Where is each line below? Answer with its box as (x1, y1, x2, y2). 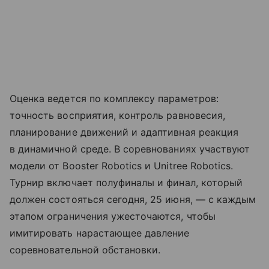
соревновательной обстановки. (10, 244, 161, 256)
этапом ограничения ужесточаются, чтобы (10, 210, 216, 223)
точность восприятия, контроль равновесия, (10, 109, 225, 122)
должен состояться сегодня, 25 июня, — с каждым (10, 193, 256, 206)
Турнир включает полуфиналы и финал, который (10, 177, 243, 189)
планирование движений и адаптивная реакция (10, 126, 239, 139)
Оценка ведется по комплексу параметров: (10, 92, 219, 105)
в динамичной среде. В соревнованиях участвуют (10, 143, 250, 156)
